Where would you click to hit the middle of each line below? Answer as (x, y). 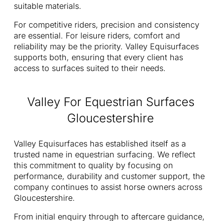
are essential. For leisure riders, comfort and (97, 36)
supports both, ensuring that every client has (98, 57)
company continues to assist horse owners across (108, 187)
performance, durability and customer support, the (109, 176)
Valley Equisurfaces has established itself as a (100, 143)
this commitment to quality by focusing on (93, 165)
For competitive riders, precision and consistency (107, 25)
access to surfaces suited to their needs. (90, 68)
